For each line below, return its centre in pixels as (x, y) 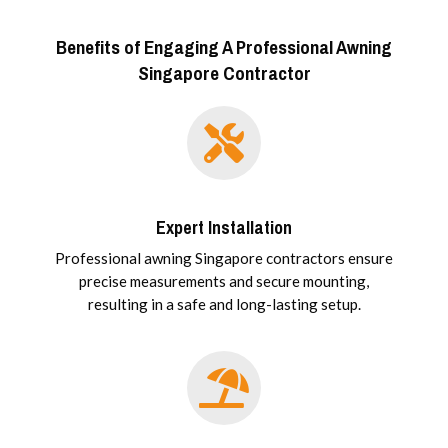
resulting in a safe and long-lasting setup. (224, 304)
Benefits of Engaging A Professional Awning (224, 47)
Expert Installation (224, 228)
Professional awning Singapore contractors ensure (224, 258)
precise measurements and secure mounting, (224, 281)
